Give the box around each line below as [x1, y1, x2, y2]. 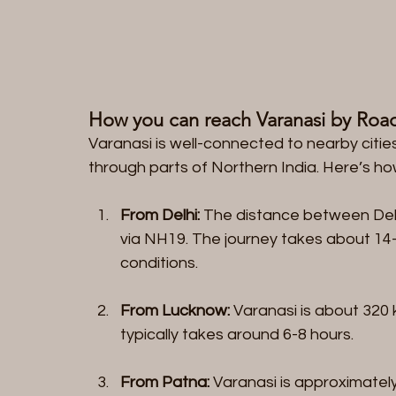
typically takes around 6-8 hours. [120, 325, 354, 343]
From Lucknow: [120, 301, 230, 319]
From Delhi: [120, 206, 200, 224]
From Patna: [120, 373, 209, 391]
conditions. [120, 254, 198, 271]
